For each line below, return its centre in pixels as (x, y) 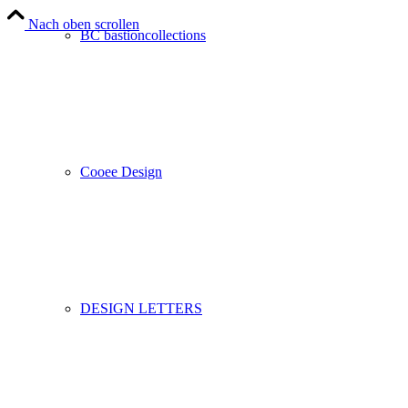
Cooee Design (121, 172)
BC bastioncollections (143, 35)
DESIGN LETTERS (141, 308)
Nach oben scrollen (84, 25)
